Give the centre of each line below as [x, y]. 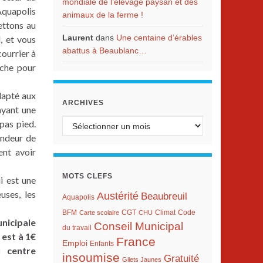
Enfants [102, 244]
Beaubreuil [164, 196]
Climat [165, 213]
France [136, 242]
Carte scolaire [99, 213]
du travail [77, 228]
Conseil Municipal [139, 226]
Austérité [118, 196]
